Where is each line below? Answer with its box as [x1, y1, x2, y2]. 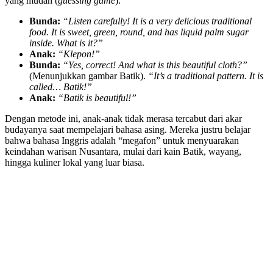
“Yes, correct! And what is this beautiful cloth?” [63, 60, 247, 71]
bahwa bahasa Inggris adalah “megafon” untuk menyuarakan [5, 135, 239, 146]
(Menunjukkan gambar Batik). [29, 71, 148, 82]
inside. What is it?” [29, 38, 103, 49]
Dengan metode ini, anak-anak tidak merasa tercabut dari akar [5, 113, 242, 124]
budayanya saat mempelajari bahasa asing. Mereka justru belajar [5, 124, 250, 135]
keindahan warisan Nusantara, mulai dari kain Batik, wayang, [5, 146, 241, 157]
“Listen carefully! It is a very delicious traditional [63, 16, 252, 27]
